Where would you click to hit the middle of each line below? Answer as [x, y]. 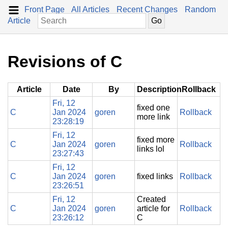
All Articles [90, 9]
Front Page [45, 9]
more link [153, 117]
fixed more [156, 139]
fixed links [155, 176]
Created [151, 199]
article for [153, 208]
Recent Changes [147, 9]
